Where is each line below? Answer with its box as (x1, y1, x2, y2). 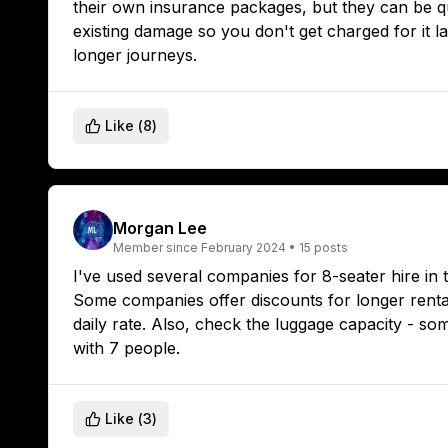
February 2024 (201, 240, 286, 256)
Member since (113, 240, 201, 256)
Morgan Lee (113, 218, 207, 239)
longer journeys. (73, 45, 197, 66)
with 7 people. (73, 338, 180, 359)
